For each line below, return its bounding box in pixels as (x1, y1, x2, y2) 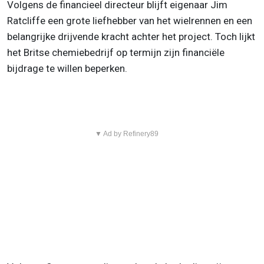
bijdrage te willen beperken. (7, 62, 127, 74)
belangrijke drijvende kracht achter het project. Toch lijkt (7, 30, 255, 42)
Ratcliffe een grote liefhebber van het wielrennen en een (7, 14, 252, 27)
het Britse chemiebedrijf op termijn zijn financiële (7, 46, 225, 58)
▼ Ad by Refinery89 (94, 129, 159, 138)
